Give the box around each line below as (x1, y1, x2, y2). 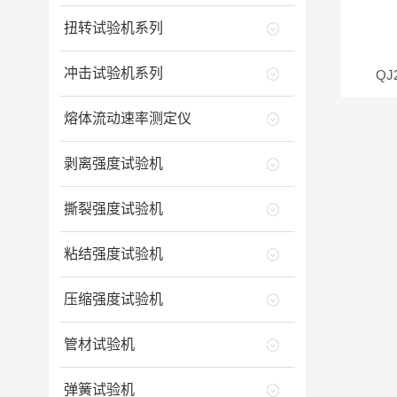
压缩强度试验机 (63, 292, 163, 307)
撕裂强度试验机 (63, 201, 163, 216)
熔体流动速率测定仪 (63, 111, 191, 126)
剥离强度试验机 (63, 156, 163, 171)
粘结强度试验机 (63, 246, 163, 261)
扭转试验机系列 (63, 20, 163, 35)
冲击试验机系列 (63, 66, 163, 81)
